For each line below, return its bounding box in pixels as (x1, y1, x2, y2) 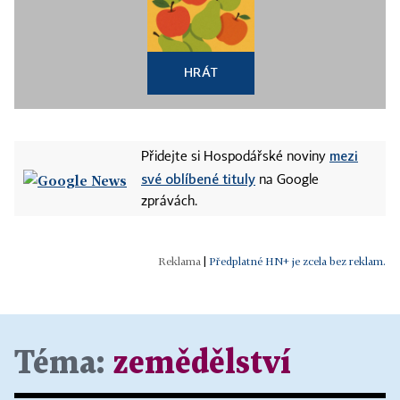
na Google (255, 174, 319, 187)
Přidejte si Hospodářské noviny (141, 151, 329, 163)
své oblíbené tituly (141, 171, 255, 187)
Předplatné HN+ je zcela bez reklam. (209, 254, 386, 268)
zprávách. (141, 196, 197, 208)
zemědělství (112, 349, 291, 379)
